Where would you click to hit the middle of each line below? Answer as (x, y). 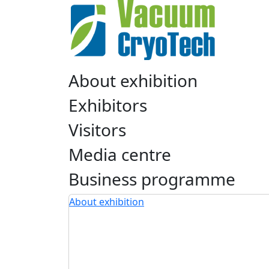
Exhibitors (108, 105)
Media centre (120, 154)
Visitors (97, 130)
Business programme (152, 179)
